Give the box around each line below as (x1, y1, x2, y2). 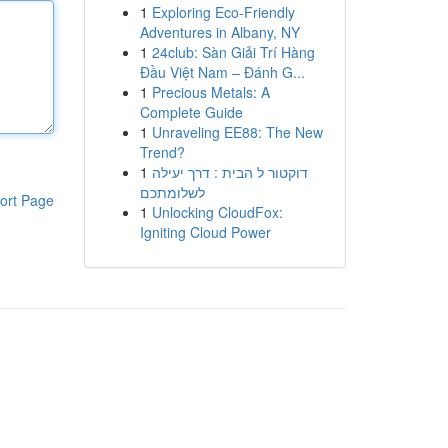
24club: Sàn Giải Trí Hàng (151, 42, 315, 62)
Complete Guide (139, 102, 243, 122)
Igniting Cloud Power (139, 222, 271, 242)
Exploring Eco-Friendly (151, 2, 295, 22)
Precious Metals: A (151, 82, 270, 102)
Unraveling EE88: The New (151, 122, 323, 142)
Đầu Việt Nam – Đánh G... (139, 62, 305, 82)
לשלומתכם (139, 182, 205, 202)
